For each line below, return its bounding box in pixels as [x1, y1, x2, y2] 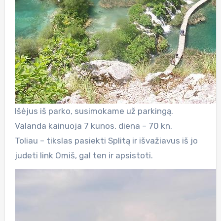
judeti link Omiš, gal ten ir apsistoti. [14, 150, 153, 160]
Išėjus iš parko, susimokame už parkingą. [14, 106, 173, 116]
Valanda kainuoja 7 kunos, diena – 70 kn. [14, 120, 172, 131]
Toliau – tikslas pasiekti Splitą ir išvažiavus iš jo [14, 135, 198, 146]
